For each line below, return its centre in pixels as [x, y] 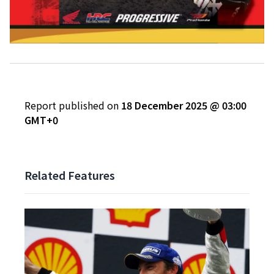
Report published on [73, 105]
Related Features [70, 175]
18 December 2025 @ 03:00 [184, 105]
